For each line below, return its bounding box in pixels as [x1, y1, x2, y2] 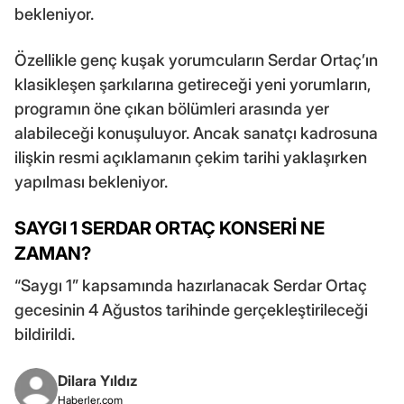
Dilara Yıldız [58, 372, 138, 390]
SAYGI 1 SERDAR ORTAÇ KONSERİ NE [14, 217, 325, 240]
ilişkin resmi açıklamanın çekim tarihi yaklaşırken [14, 148, 367, 168]
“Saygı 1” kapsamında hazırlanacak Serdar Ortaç [14, 276, 367, 296]
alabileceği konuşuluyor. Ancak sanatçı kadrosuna [14, 124, 378, 143]
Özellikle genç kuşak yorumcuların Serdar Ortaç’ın [14, 50, 378, 70]
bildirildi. [14, 325, 78, 344]
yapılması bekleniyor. [14, 172, 168, 192]
